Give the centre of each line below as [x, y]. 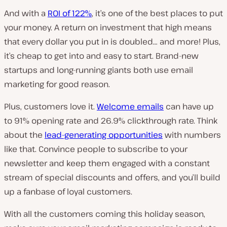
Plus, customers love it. [50, 107]
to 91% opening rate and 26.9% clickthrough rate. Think [111, 121]
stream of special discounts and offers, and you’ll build [112, 178]
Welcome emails [130, 107]
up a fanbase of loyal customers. [68, 192]
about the [24, 135]
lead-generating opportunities [104, 135]
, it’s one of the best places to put [157, 13]
